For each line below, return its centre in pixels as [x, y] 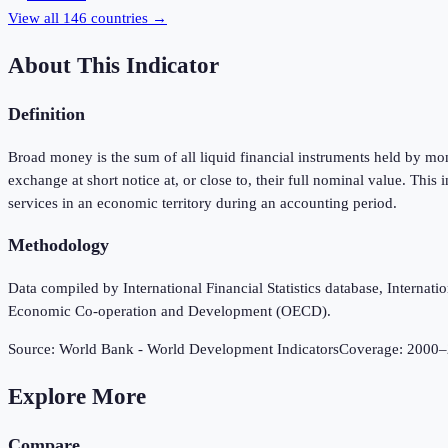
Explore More [77, 396]
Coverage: [373, 349]
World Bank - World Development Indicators [199, 349]
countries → [127, 18]
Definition [46, 114]
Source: [33, 349]
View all [35, 18]
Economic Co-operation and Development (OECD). [169, 311]
